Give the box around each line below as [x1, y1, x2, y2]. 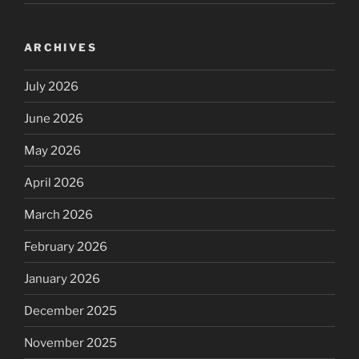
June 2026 [24, 111, 83, 126]
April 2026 [24, 175, 84, 190]
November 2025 [24, 335, 117, 350]
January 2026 [24, 271, 100, 286]
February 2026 [24, 239, 107, 254]
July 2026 [24, 79, 79, 94]
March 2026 [24, 207, 93, 222]
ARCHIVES [24, 40, 97, 54]
